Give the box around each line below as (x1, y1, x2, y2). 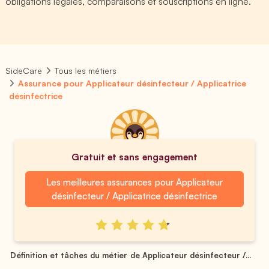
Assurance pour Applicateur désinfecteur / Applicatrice (18, 78, 247, 88)
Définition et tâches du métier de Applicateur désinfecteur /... (10, 250, 251, 260)
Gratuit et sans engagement (71, 151, 198, 163)
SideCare (5, 65, 42, 76)
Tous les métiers (55, 65, 117, 76)
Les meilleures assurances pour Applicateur (46, 176, 223, 188)
